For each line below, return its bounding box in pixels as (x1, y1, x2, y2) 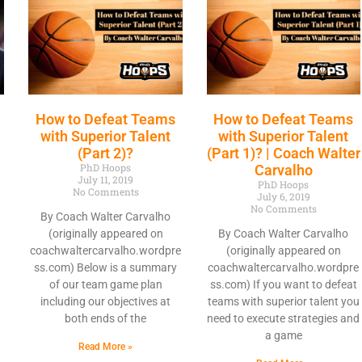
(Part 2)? (78, 145, 134, 162)
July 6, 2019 (256, 190, 310, 204)
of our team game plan (48, 278, 162, 292)
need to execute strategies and (207, 312, 360, 326)
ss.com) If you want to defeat (209, 278, 357, 292)
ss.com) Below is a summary (34, 261, 178, 275)
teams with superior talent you (207, 295, 360, 309)
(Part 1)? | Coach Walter (206, 145, 360, 162)
